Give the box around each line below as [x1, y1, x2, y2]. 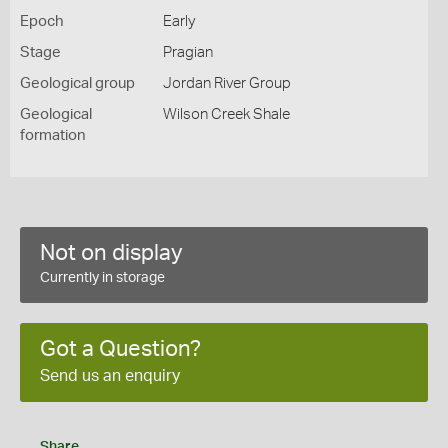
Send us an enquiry [40, 368, 180, 384]
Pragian [162, 45, 213, 60]
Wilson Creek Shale [162, 107, 290, 122]
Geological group [20, 76, 135, 91]
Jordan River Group [162, 76, 291, 91]
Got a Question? [40, 338, 201, 360]
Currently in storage [40, 271, 165, 285]
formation [20, 128, 86, 143]
